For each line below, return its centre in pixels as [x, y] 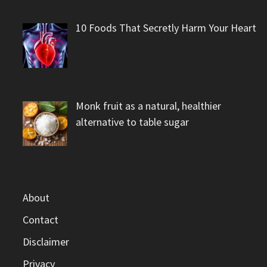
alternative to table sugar [132, 122]
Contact [41, 220]
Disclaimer [46, 242]
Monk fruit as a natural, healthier [148, 106]
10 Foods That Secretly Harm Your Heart [166, 28]
